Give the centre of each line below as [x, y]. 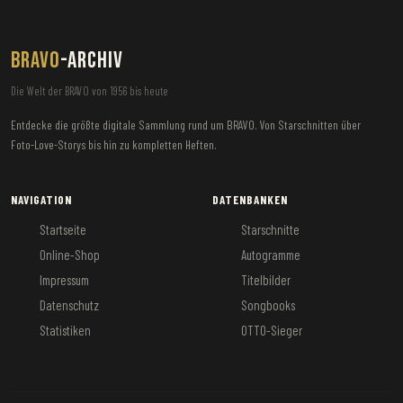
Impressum [64, 280]
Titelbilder [266, 280]
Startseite [63, 229]
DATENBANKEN [251, 200]
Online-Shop [70, 255]
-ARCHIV [92, 61]
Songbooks [268, 305]
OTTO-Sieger [272, 330]
